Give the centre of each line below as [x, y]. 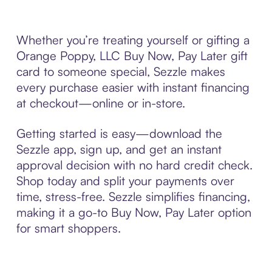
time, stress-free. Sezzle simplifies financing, [133, 196]
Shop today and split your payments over [125, 180]
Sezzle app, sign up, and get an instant [119, 149]
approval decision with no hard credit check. [134, 165]
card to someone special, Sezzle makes [121, 71]
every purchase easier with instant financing [133, 87]
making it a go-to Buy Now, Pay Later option [134, 212]
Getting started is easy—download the [119, 133]
